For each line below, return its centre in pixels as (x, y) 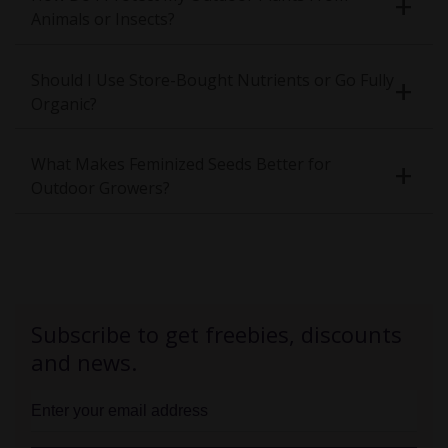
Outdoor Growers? (100, 188)
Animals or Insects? (103, 18)
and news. (84, 361)
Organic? (64, 103)
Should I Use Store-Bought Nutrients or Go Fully (212, 79)
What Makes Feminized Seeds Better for (181, 164)
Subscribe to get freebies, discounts (216, 333)
